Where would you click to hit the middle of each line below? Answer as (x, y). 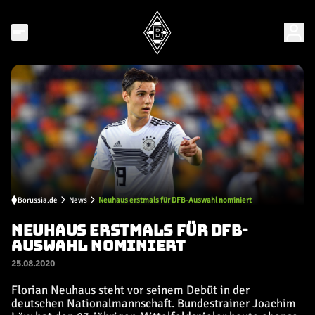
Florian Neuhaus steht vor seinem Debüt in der (130, 290)
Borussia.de (38, 200)
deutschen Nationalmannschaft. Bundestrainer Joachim (154, 303)
